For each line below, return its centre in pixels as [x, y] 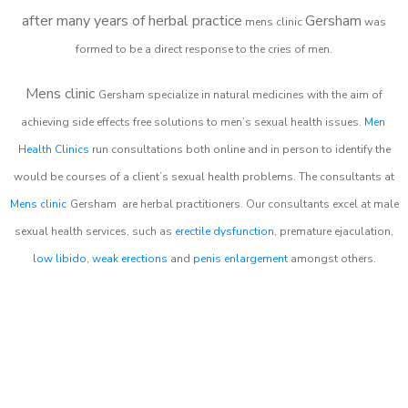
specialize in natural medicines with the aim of [265, 94]
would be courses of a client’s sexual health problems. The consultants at [204, 176]
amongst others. [331, 258]
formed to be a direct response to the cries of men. [204, 49]
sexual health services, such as [95, 231]
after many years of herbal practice [132, 20]
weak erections [129, 258]
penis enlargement [240, 258]
